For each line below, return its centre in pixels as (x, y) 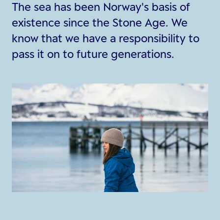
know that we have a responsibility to (106, 38)
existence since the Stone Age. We (100, 22)
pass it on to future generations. (93, 54)
